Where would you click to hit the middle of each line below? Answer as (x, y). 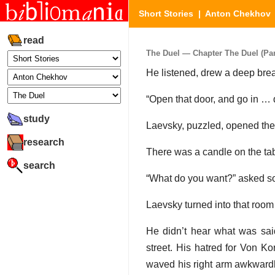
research (44, 142)
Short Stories (166, 14)
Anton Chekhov (238, 14)
